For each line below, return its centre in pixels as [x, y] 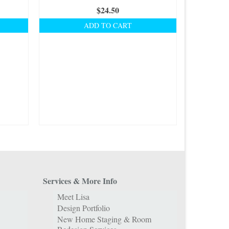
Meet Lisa [73, 196]
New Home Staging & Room [104, 219]
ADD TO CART [108, 25]
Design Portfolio [83, 208]
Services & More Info [80, 180]
